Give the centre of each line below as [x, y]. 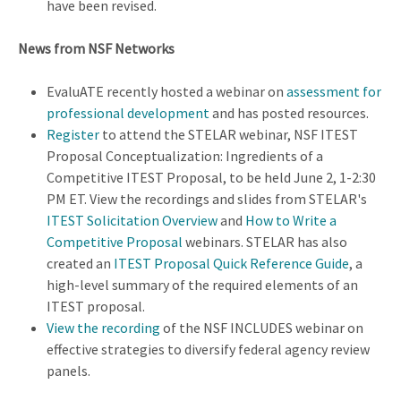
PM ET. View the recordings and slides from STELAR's [207, 199]
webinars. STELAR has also [265, 242]
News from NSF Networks [96, 49]
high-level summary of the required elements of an [202, 285]
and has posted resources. [290, 113]
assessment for [334, 92]
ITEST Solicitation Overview [133, 221]
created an [80, 264]
